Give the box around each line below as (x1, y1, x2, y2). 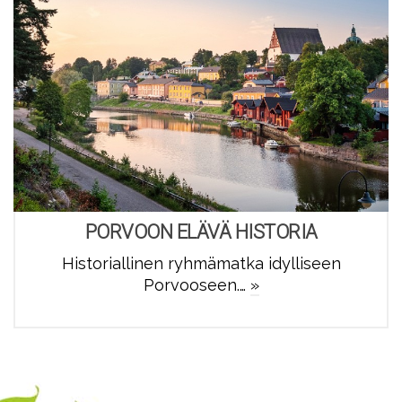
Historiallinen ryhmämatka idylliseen (61, 253, 341, 273)
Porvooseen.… (143, 275, 250, 294)
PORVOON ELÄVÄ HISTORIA (84, 220, 318, 243)
